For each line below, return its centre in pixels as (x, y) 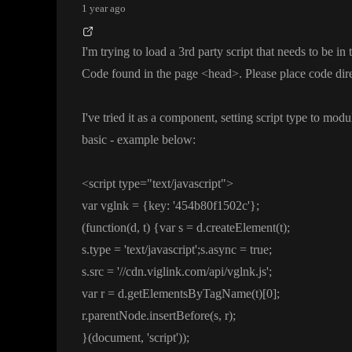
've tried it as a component (150, 118)
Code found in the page (141, 74)
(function (104, 228)
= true (254, 250)
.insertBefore (178, 316)
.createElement (239, 228)
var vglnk (107, 206)
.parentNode (115, 316)
